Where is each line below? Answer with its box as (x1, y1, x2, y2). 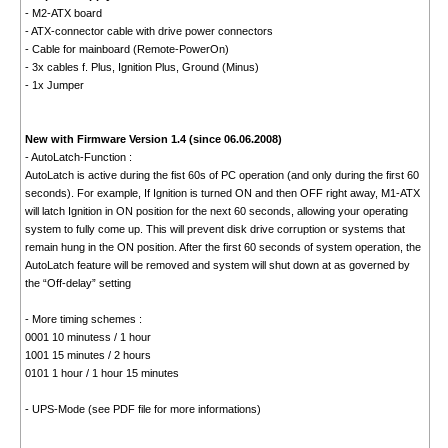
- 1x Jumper (24, 79, 84, 92)
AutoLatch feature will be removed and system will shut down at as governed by (24, 259, 410, 272)
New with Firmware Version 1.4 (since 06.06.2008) (24, 133, 282, 146)
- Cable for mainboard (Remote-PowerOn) (24, 43, 229, 56)
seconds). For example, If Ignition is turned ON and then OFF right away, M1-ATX (24, 187, 420, 200)
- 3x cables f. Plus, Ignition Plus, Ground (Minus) (24, 61, 259, 74)
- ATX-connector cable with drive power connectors (24, 25, 273, 38)
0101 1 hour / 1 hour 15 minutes (24, 367, 179, 380)
